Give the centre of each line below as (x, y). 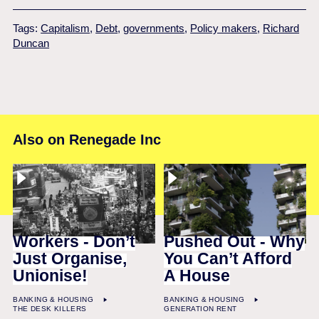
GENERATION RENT (200, 309)
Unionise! (51, 276)
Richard (281, 28)
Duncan (31, 43)
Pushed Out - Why (235, 241)
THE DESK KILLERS (50, 309)
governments (154, 28)
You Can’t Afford (228, 258)
